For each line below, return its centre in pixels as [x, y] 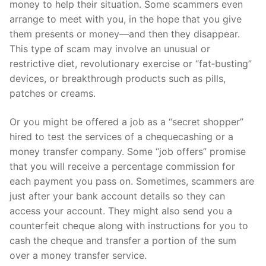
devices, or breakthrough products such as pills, [118, 78]
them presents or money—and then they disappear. [125, 34]
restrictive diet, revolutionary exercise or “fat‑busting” [131, 63]
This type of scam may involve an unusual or [110, 48]
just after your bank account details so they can [117, 196]
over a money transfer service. [78, 255]
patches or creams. [53, 93]
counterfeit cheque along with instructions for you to [129, 225]
